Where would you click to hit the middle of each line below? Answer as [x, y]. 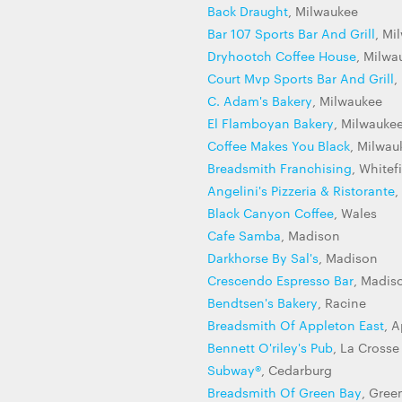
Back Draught [248, 11]
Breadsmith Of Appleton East [296, 325]
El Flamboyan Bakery [271, 123]
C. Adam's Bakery [260, 100]
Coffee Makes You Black [279, 145]
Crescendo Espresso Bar [280, 280]
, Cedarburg [297, 370]
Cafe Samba [244, 235]
